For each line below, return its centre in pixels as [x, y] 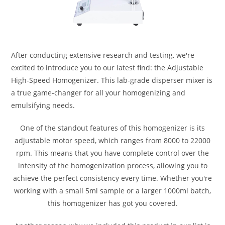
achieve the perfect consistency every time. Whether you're [113, 178]
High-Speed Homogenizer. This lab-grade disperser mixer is [112, 80]
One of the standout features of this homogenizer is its [113, 128]
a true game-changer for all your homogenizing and [98, 93]
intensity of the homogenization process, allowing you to [113, 166]
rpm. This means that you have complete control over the [113, 153]
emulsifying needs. [43, 105]
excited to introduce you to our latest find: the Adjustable [107, 68]
